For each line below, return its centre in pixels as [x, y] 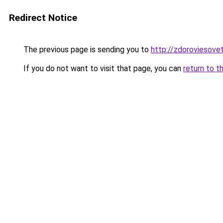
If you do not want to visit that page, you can [102, 68]
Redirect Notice [43, 18]
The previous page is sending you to [86, 50]
